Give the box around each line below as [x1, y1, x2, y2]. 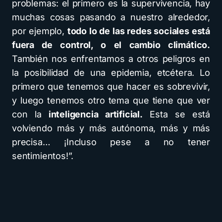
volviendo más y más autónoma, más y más [12, 123, 210, 134]
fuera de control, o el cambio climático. [12, 40, 210, 51]
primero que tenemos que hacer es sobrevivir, [12, 81, 210, 92]
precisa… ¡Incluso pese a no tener [12, 137, 210, 148]
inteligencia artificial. [48, 109, 143, 120]
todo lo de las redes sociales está [67, 26, 210, 37]
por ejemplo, [12, 26, 67, 37]
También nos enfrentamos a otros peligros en [12, 54, 210, 64]
